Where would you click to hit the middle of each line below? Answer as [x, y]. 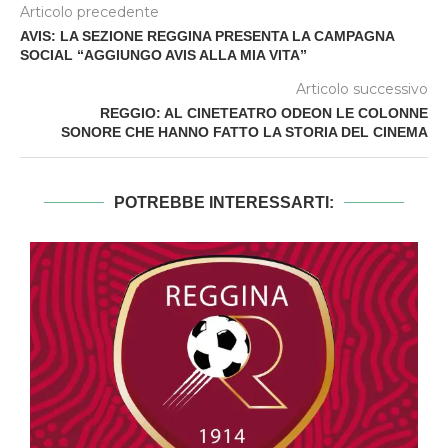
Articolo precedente [89, 11]
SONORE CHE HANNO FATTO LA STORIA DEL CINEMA [244, 131]
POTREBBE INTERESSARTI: [224, 202]
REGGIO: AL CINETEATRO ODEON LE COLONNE [264, 112]
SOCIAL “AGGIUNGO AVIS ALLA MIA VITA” [163, 54]
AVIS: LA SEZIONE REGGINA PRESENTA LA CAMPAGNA [207, 35]
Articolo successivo [362, 88]
